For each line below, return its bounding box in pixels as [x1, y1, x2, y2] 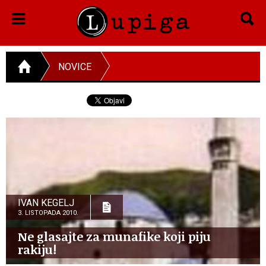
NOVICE [58, 61, 91, 72]
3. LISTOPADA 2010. [18, 208, 78, 217]
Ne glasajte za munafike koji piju [18, 227, 211, 245]
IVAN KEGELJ [18, 197, 74, 208]
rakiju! [18, 240, 56, 258]
